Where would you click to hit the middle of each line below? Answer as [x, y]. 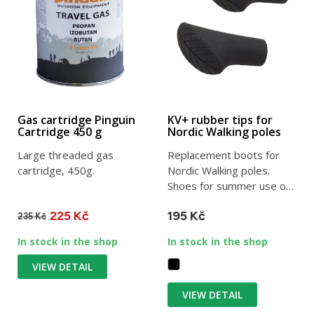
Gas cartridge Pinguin [76, 120]
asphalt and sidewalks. [221, 202]
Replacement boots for [224, 155]
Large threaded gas [66, 155]
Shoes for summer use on [230, 186]
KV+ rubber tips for [220, 120]
